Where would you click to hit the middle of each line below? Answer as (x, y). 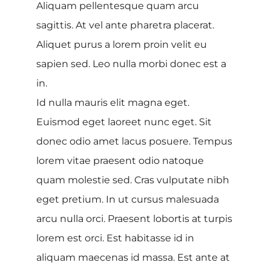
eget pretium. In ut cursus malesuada (128, 199)
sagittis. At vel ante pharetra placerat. (125, 25)
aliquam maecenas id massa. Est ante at (133, 257)
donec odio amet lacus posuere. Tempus (134, 141)
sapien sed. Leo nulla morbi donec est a (131, 64)
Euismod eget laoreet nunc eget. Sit (124, 122)
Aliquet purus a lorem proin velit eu (122, 44)
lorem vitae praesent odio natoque (120, 160)
